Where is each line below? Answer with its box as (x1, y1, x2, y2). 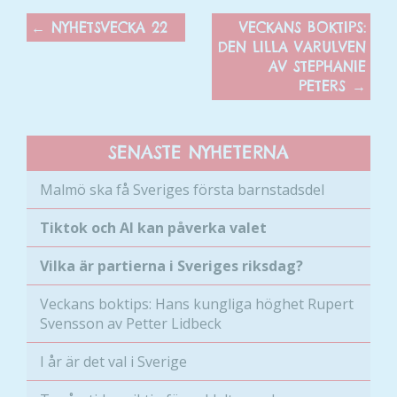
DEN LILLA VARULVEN (218, 37, 366, 56)
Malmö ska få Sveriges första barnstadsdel (40, 179, 324, 199)
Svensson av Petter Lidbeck (40, 313, 222, 333)
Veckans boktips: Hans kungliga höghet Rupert (40, 293, 354, 314)
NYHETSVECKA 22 (45, 18, 167, 36)
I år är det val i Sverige (40, 351, 187, 371)
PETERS (299, 76, 352, 95)
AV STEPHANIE (269, 57, 366, 75)
